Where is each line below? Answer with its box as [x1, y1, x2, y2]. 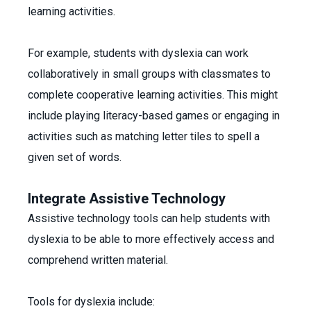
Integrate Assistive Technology [28, 190, 226, 207]
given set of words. [28, 151, 127, 164]
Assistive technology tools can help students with [28, 212, 270, 225]
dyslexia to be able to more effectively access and [28, 233, 274, 246]
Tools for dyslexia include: [28, 295, 158, 308]
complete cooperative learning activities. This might [28, 88, 278, 101]
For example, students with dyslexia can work [28, 47, 249, 60]
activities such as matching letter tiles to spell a [28, 130, 260, 143]
